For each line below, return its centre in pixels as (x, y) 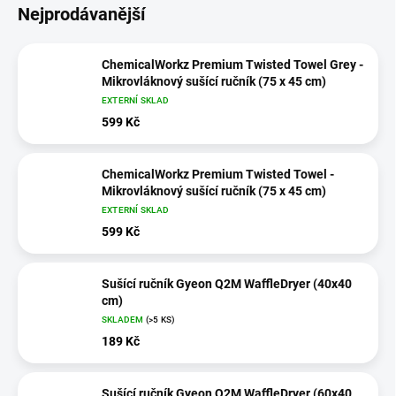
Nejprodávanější (81, 14)
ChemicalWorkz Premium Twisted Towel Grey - (232, 64)
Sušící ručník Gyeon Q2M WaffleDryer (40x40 (227, 283)
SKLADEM (124, 319)
